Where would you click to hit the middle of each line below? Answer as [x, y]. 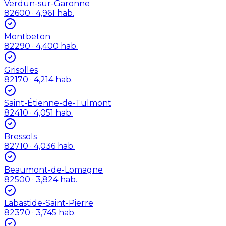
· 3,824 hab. [54, 179]
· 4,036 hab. [51, 146]
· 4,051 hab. [50, 112]
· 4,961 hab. [52, 13]
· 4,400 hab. [54, 46]
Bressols [20, 136]
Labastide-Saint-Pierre [49, 203]
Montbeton [27, 36]
